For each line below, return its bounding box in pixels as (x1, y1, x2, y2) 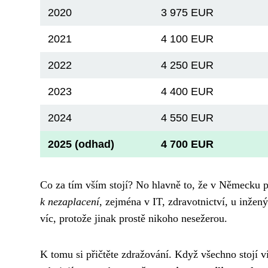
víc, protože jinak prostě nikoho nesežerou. (40, 212, 227, 224)
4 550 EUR (161, 111, 214, 124)
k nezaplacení (40, 195, 99, 208)
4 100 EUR (161, 32, 214, 45)
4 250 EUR (161, 59, 214, 71)
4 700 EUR (161, 138, 214, 150)
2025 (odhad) (48, 138, 115, 150)
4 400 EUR (161, 85, 214, 98)
